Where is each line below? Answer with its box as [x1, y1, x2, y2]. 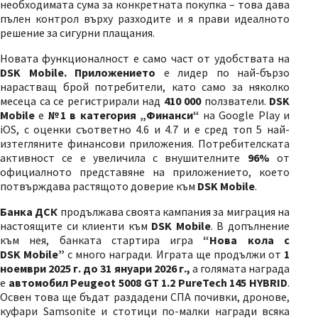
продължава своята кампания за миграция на [57, 204, 290, 219]
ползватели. [201, 94, 269, 108]
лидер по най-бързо [177, 65, 290, 79]
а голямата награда [192, 261, 290, 275]
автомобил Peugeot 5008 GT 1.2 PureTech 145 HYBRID [8, 275, 287, 290]
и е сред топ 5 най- [183, 122, 290, 136]
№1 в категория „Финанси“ [48, 108, 199, 122]
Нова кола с [209, 233, 290, 247]
